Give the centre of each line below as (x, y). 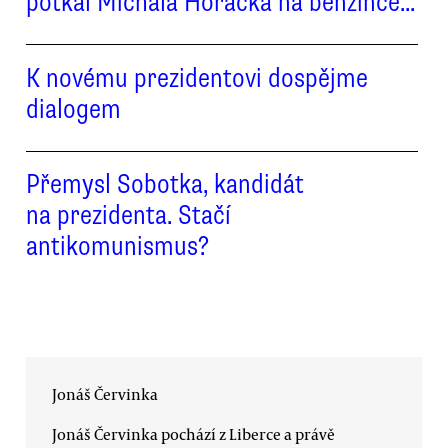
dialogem (73, 108)
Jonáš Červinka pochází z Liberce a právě (193, 433)
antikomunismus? (117, 245)
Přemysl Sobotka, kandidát (165, 183)
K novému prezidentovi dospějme (197, 77)
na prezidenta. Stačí (128, 214)
